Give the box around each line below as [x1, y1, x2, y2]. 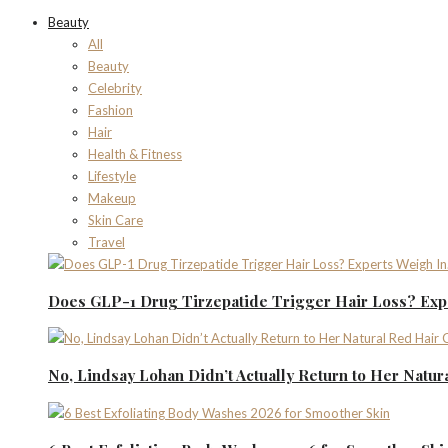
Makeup [88, 189, 136, 206]
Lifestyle [88, 167, 136, 184]
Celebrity [88, 79, 142, 96]
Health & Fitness [88, 145, 182, 162]
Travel [88, 233, 125, 250]
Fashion [88, 101, 133, 118]
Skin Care [88, 211, 143, 228]
